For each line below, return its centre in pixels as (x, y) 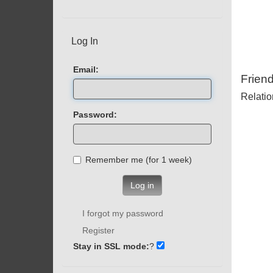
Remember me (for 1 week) (177, 159)
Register (98, 230)
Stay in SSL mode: (111, 246)
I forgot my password (123, 213)
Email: (86, 69)
